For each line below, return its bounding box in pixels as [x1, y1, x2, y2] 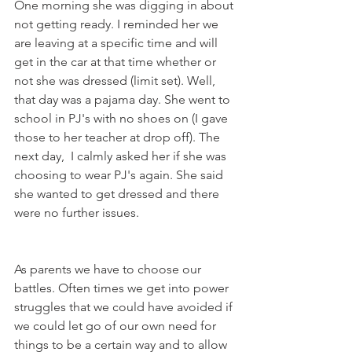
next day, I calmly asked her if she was [14, 148, 229, 164]
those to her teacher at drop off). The [14, 130, 223, 145]
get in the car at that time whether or [14, 54, 219, 70]
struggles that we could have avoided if [14, 299, 236, 315]
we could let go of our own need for [14, 318, 219, 334]
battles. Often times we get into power [14, 280, 232, 296]
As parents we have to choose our [14, 262, 204, 277]
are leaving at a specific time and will [14, 35, 221, 51]
